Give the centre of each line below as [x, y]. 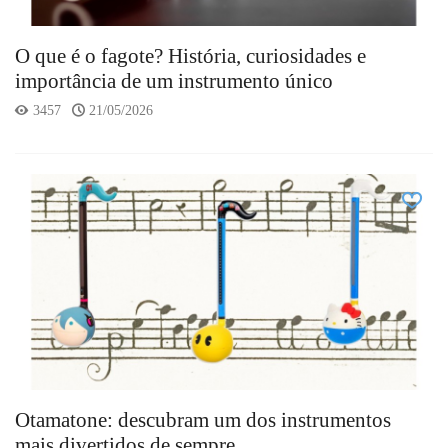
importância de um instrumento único [174, 80]
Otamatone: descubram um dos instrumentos [203, 419]
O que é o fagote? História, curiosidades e [190, 55]
